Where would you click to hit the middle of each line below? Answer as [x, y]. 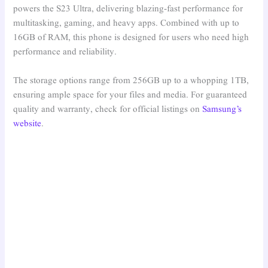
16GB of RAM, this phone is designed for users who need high [131, 38]
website [28, 124]
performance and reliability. [65, 52]
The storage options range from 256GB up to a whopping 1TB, [131, 80]
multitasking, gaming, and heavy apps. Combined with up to [127, 24]
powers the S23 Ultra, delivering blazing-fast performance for [128, 9]
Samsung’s [222, 109]
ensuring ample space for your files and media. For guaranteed [130, 95]
